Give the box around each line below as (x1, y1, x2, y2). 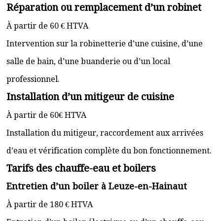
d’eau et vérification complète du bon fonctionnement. (6, 146, 212, 155)
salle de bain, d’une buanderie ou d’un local (6, 57, 170, 66)
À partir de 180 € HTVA (6, 200, 93, 209)
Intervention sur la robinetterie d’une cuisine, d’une (6, 39, 203, 48)
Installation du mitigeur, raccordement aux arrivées (6, 128, 203, 138)
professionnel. (6, 74, 60, 84)
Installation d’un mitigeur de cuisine (6, 91, 174, 103)
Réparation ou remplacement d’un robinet (6, 1, 201, 13)
